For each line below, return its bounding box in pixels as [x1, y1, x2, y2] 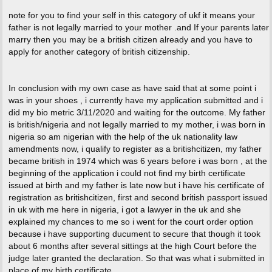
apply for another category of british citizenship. [8, 47, 190, 57]
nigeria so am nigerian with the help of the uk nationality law [8, 132, 237, 142]
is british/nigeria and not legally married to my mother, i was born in [8, 120, 265, 130]
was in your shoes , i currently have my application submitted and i [8, 95, 263, 106]
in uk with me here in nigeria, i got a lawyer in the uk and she [8, 205, 241, 215]
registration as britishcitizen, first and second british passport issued [8, 192, 268, 203]
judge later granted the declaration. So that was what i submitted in [8, 253, 265, 263]
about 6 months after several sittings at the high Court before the [8, 241, 257, 251]
